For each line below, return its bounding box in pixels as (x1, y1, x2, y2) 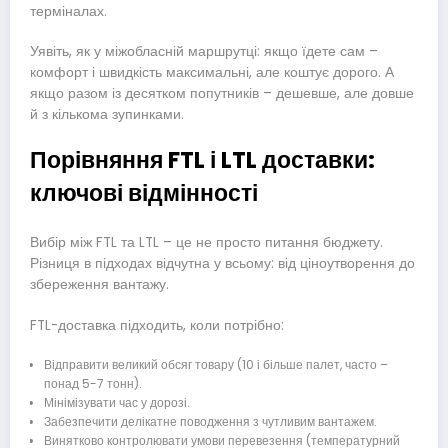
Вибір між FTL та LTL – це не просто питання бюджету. (30, 233, 383, 253)
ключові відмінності (30, 176, 258, 209)
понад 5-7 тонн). (43, 374, 142, 392)
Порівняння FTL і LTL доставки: (30, 143, 375, 176)
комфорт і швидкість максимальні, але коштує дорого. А (30, 62, 394, 82)
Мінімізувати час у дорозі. (43, 393, 190, 411)
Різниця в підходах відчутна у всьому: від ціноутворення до (30, 254, 415, 274)
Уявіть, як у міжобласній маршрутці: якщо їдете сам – (30, 41, 378, 61)
